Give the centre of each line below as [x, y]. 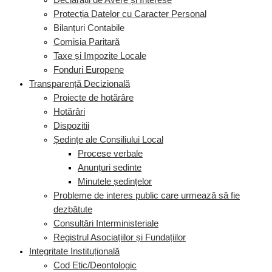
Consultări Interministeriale [106, 224]
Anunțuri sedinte [110, 168]
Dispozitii [71, 126]
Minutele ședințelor [115, 182]
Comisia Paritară [87, 42]
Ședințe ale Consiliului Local [108, 140]
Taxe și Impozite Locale [100, 56]
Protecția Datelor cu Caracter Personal [130, 14]
